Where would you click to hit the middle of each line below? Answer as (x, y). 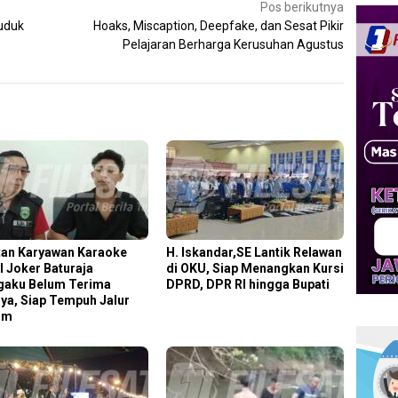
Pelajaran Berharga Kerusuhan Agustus (234, 44)
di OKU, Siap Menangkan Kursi (255, 268)
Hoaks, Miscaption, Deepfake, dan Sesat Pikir (219, 25)
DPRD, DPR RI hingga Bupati (248, 284)
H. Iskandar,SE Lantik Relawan (255, 252)
